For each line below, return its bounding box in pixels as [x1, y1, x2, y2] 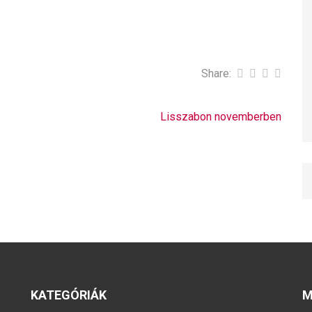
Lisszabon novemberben [160, 109, 282, 123]
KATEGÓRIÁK [30, 287, 107, 302]
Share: [201, 66, 232, 80]
